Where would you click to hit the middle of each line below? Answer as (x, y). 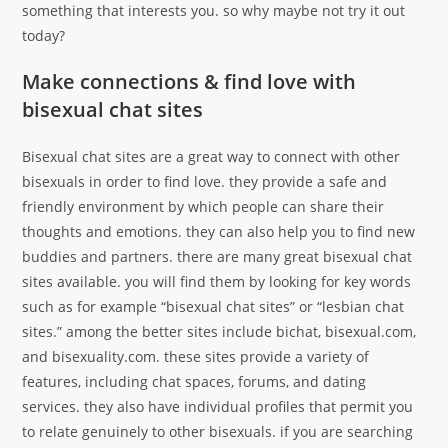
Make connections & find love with (189, 81)
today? (44, 35)
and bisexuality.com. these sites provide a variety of (196, 356)
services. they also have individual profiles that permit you (218, 406)
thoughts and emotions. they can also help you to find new (219, 231)
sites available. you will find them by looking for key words (217, 281)
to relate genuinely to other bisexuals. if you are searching (218, 431)
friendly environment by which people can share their (203, 206)
